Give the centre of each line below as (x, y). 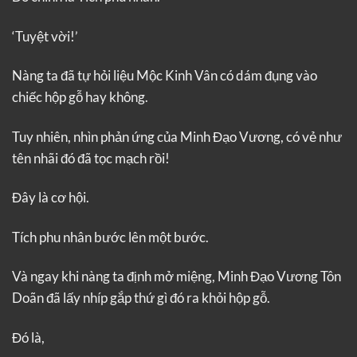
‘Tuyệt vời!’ (45, 36)
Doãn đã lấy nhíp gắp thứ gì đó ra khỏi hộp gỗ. (141, 298)
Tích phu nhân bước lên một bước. (110, 237)
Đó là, (28, 337)
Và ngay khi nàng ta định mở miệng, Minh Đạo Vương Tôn (177, 277)
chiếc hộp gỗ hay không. (80, 97)
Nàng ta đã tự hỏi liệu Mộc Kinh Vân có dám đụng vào (165, 76)
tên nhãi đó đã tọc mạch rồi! (91, 158)
